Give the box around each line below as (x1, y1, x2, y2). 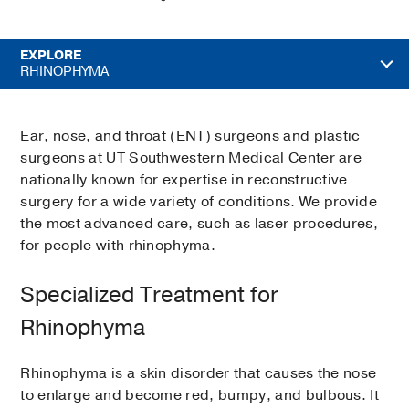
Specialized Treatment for (20, 280, 279, 310)
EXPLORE (20, 47, 81, 65)
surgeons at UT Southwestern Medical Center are (20, 148, 362, 169)
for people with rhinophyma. (20, 236, 216, 257)
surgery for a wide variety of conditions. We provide (20, 192, 378, 213)
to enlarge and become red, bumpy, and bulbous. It (20, 385, 380, 406)
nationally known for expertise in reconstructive (20, 170, 348, 191)
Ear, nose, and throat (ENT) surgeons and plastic (20, 126, 361, 147)
